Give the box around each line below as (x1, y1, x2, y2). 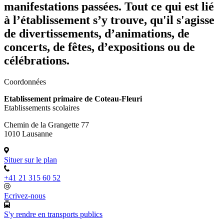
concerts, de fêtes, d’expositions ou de (4, 40, 195, 53)
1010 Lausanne (4, 129, 52, 138)
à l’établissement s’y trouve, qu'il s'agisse (4, 13, 214, 26)
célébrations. (4, 53, 69, 67)
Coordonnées (4, 77, 46, 86)
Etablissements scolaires (4, 103, 79, 112)
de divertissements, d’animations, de (4, 26, 189, 40)
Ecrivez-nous (4, 191, 45, 200)
